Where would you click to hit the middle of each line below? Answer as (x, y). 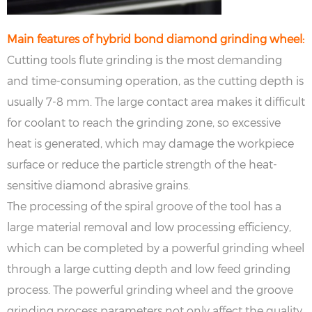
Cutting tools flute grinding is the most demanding (145, 59)
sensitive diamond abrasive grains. (99, 185)
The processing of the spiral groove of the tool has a (144, 205)
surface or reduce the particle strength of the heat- (142, 164)
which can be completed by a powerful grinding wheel (156, 247)
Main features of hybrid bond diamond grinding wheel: (156, 38)
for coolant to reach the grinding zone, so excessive (144, 122)
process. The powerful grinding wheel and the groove (150, 289)
